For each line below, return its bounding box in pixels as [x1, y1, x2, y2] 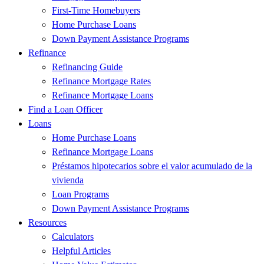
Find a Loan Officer [28, 104, 103, 115]
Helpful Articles [52, 246, 111, 256]
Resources [28, 217, 67, 228]
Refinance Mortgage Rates [52, 76, 151, 87]
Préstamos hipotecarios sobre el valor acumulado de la [52, 161, 252, 171]
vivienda [52, 175, 84, 186]
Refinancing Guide [52, 62, 123, 72]
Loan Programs [52, 189, 109, 200]
